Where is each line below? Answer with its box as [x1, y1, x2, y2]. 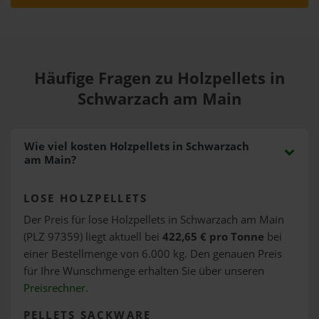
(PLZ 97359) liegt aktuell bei [23, 229, 162, 244]
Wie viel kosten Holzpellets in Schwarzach [23, 139, 249, 154]
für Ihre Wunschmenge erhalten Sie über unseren [23, 263, 264, 278]
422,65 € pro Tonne [162, 229, 264, 244]
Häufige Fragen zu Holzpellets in [34, 67, 285, 89]
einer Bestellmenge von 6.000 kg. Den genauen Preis [23, 246, 282, 261]
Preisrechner [23, 280, 85, 296]
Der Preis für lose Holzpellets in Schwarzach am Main [23, 211, 284, 227]
